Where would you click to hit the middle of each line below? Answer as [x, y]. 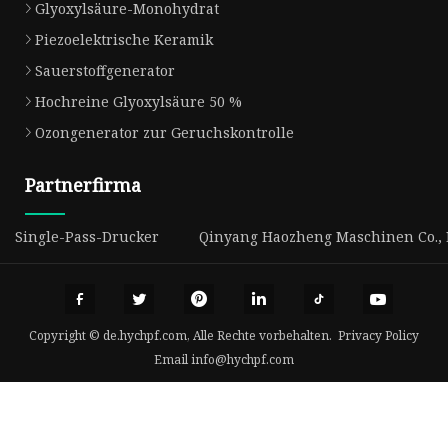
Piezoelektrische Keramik [124, 39]
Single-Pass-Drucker [87, 236]
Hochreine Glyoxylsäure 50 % [138, 101]
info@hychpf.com [242, 359]
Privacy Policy [378, 335]
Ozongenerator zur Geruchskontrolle [164, 132]
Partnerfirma [83, 184]
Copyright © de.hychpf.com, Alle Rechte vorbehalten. [183, 335]
